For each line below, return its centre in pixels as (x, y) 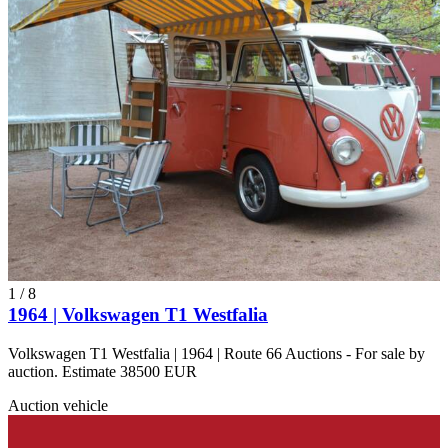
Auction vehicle (58, 405)
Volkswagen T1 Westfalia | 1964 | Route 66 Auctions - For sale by (216, 353)
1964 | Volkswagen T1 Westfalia (138, 314)
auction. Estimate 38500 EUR (102, 371)
